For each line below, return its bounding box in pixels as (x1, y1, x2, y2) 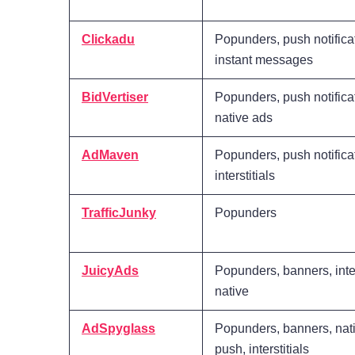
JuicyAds (82, 264, 139, 278)
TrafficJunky (82, 206, 156, 220)
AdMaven (82, 148, 139, 162)
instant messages (215, 53, 313, 67)
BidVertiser (82, 90, 148, 105)
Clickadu (82, 32, 135, 47)
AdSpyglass (82, 322, 155, 336)
